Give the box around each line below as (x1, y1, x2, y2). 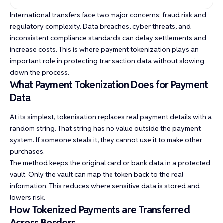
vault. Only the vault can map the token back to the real (10, 169, 183, 179)
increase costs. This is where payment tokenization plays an (10, 45, 199, 54)
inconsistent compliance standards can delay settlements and (10, 33, 206, 43)
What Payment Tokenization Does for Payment (10, 78, 208, 92)
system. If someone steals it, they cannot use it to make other (10, 135, 202, 144)
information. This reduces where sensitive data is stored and (10, 181, 200, 190)
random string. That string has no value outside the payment (10, 123, 201, 133)
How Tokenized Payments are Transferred (10, 203, 190, 216)
